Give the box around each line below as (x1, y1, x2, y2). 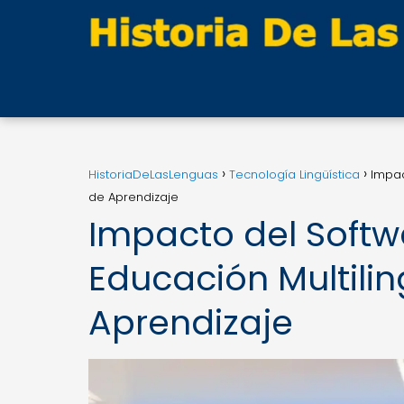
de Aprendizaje (88, 188, 179, 206)
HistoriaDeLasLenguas (88, 166, 218, 183)
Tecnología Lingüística (229, 166, 360, 183)
